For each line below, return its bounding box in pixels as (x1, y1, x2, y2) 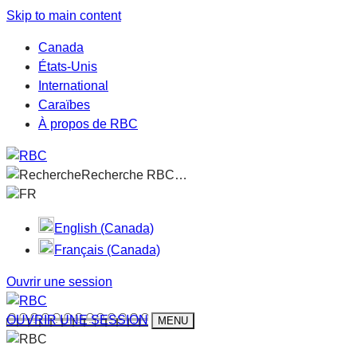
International (38, 79, 108, 92)
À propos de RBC (38, 117, 138, 131)
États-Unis (38, 60, 97, 73)
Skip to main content (6, 9, 121, 22)
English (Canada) (54, 222, 154, 235)
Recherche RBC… (81, 168, 187, 182)
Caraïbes (38, 98, 90, 112)
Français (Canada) (54, 243, 160, 257)
